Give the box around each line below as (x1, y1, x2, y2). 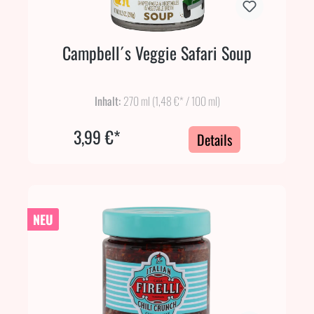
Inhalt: (94, 92, 123, 109)
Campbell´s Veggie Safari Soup (62, 39, 252, 65)
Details (197, 128, 233, 150)
